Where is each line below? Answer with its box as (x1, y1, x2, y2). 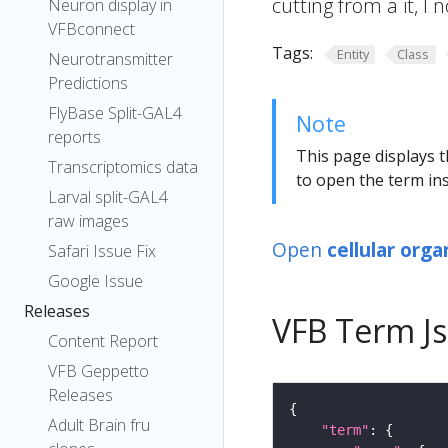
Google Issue (48, 270, 143, 292)
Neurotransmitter (48, 48, 173, 70)
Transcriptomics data (48, 156, 198, 178)
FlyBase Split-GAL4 (48, 102, 182, 124)
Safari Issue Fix (48, 240, 156, 262)
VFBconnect (48, 18, 135, 40)
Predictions (48, 72, 128, 94)
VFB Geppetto (48, 360, 149, 382)
